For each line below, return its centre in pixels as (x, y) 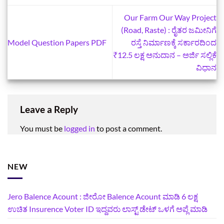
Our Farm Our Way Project (170, 17)
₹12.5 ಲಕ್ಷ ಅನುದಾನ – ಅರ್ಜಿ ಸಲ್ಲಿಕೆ (165, 55)
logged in (79, 128)
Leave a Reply (50, 109)
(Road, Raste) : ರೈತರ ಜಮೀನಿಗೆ (169, 30)
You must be (42, 128)
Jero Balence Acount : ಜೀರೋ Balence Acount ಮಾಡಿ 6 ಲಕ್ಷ (103, 196)
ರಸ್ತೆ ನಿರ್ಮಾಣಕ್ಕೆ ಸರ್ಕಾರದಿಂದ (174, 42)
